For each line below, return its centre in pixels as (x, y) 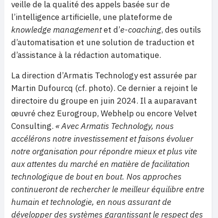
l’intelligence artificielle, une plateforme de (92, 17)
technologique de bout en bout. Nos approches (96, 177)
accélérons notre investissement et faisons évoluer (102, 139)
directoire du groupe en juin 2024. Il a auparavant (104, 101)
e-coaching (141, 30)
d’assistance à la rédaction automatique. (86, 55)
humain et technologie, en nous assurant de (91, 202)
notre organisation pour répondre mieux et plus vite (104, 152)
